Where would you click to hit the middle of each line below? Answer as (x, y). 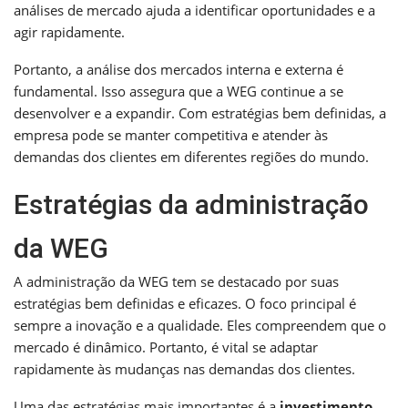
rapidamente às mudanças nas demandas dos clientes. (184, 368)
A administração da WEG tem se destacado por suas (176, 281)
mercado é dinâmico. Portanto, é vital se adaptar (166, 347)
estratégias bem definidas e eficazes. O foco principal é (185, 303)
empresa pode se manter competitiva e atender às (171, 134)
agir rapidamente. (69, 31)
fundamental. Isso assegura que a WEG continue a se (178, 91)
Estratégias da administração (191, 204)
